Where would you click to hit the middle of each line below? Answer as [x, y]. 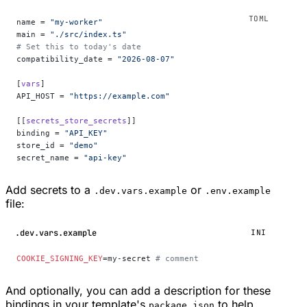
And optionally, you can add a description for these [138, 291]
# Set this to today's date [79, 47]
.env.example [238, 191]
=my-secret [129, 259]
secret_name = [50, 158]
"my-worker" [76, 22]
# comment [177, 259]
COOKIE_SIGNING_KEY [60, 259]
